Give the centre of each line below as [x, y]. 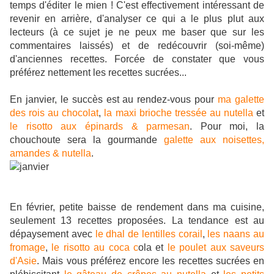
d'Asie [23, 261]
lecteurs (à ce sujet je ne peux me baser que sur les [137, 32]
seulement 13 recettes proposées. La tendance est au [137, 221]
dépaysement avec [51, 234]
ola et [151, 248]
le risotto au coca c [95, 248]
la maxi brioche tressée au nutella [179, 113]
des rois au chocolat [54, 113]
